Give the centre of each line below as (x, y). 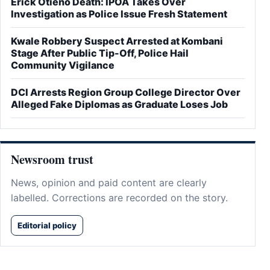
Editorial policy (47, 226)
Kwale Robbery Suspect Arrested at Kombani (117, 41)
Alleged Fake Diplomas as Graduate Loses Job (119, 105)
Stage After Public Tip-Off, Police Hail (100, 53)
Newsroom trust (52, 160)
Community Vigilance (63, 65)
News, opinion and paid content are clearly (109, 183)
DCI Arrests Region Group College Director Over (126, 93)
